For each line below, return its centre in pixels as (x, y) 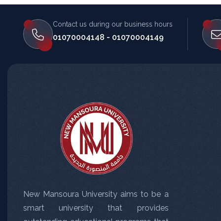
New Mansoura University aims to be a (96, 194)
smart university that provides (96, 208)
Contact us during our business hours (113, 24)
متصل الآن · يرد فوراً (147, 43)
